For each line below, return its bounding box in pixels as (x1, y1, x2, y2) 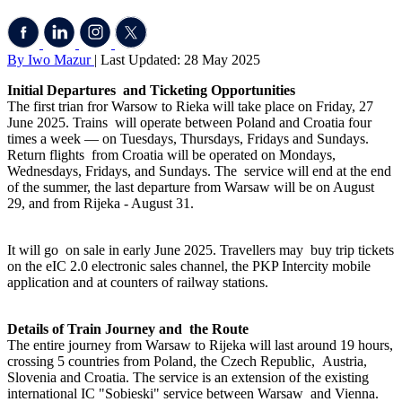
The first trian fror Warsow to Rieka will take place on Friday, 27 (7, 99, 380, 115)
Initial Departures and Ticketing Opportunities (7, 83, 295, 99)
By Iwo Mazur (7, 52, 94, 68)
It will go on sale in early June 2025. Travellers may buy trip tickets (7, 242, 394, 258)
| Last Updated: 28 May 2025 (94, 52, 260, 68)
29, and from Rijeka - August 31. (7, 196, 194, 212)
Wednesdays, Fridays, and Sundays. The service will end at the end (7, 163, 391, 179)
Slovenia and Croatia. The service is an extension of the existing (7, 370, 369, 386)
